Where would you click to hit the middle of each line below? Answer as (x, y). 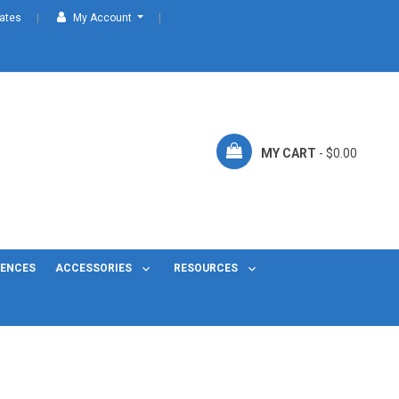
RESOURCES (207, 269)
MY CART (288, 153)
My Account (103, 18)
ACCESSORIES (95, 269)
